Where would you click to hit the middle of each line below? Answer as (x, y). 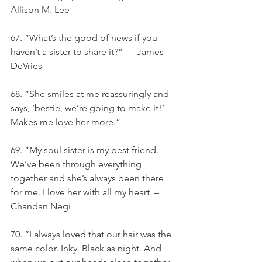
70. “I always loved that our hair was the (92, 234)
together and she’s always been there (88, 178)
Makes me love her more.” (65, 122)
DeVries (26, 66)
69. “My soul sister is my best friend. (86, 150)
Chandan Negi (41, 206)
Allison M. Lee (40, 10)
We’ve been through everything (77, 164)
